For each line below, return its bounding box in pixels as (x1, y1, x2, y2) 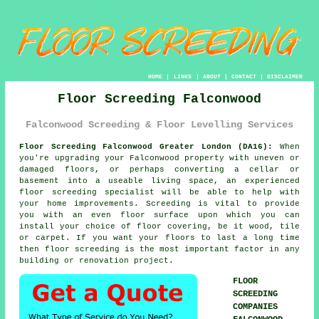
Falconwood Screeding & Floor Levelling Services (26, 119, 293, 131)
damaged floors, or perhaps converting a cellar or (19, 164, 300, 174)
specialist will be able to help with (97, 187, 300, 197)
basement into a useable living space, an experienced (19, 176, 300, 185)
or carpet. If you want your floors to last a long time (19, 233, 300, 242)
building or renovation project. (19, 256, 174, 265)
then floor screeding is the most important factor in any (19, 244, 300, 253)
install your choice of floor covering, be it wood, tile (19, 221, 300, 231)
